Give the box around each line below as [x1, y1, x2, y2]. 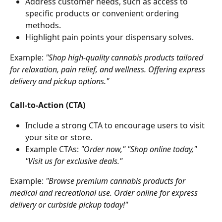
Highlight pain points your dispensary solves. [25, 32, 194, 43]
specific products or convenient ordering [25, 8, 181, 19]
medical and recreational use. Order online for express [10, 187, 200, 198]
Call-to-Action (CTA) [10, 100, 85, 111]
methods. [25, 20, 61, 31]
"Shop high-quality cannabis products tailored [46, 52, 205, 63]
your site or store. [25, 131, 92, 143]
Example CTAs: [25, 143, 81, 155]
